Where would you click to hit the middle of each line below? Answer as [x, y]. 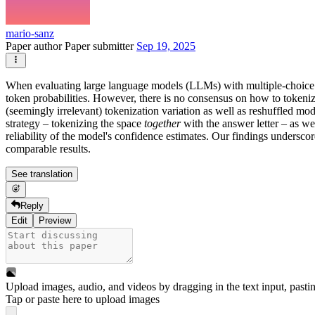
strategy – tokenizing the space [75, 124]
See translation [42, 174]
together [162, 124]
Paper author [35, 46]
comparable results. [48, 149]
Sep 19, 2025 [166, 46]
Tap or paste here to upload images [83, 300]
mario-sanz [30, 34]
